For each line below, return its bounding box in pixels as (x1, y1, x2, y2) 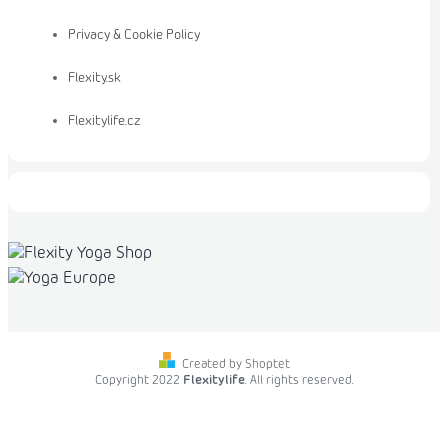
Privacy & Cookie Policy (68, 29, 200, 43)
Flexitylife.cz (68, 115, 141, 129)
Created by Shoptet (181, 359, 290, 372)
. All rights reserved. (244, 375, 354, 388)
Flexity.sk (68, 72, 121, 86)
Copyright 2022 (94, 375, 183, 388)
